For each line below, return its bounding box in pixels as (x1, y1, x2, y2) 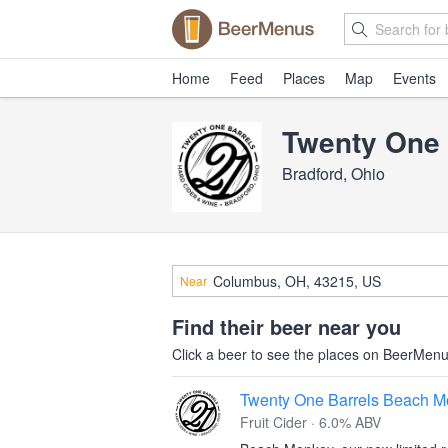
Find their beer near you (172, 312, 401, 341)
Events (393, 68, 436, 88)
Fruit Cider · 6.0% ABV (240, 412, 381, 432)
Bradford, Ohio (282, 162, 385, 185)
